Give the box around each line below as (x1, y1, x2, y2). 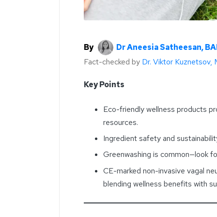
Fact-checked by (84, 56, 142, 67)
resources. (103, 117, 138, 127)
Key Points (84, 79, 124, 90)
